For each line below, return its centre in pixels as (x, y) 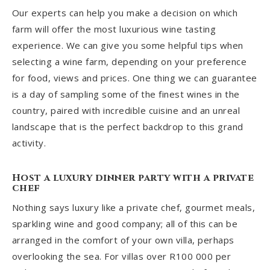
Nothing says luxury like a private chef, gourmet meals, (133, 208)
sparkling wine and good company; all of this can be (125, 224)
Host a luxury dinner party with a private (133, 178)
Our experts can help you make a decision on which (125, 12)
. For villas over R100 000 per (165, 256)
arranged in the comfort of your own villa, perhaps (123, 240)
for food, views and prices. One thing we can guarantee (134, 77)
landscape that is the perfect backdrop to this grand (127, 126)
